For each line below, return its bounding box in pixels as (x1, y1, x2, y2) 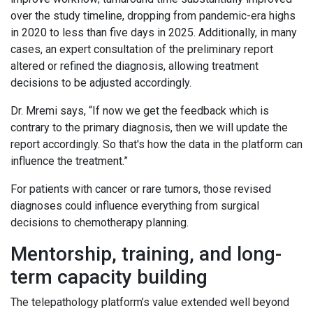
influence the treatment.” (10, 154, 132, 168)
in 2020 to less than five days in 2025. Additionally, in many (10, 26, 297, 40)
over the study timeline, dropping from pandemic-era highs (10, 9, 296, 23)
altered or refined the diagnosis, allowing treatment (10, 59, 259, 73)
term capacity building (10, 265, 212, 289)
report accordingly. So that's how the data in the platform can (10, 138, 303, 152)
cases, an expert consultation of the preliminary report (10, 43, 273, 57)
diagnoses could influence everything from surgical (10, 199, 259, 213)
